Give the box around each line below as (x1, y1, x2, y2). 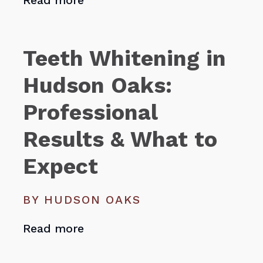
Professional (23, 99, 158, 125)
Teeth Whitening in (23, 45, 227, 71)
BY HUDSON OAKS (23, 193, 141, 207)
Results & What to (23, 126, 218, 152)
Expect (23, 153, 99, 179)
